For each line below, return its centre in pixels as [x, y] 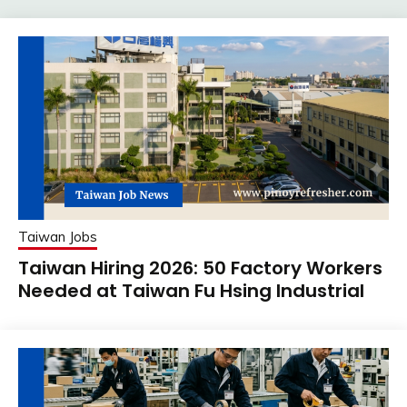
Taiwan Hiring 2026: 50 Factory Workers [200, 268]
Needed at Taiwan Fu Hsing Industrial [191, 290]
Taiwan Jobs [58, 236]
